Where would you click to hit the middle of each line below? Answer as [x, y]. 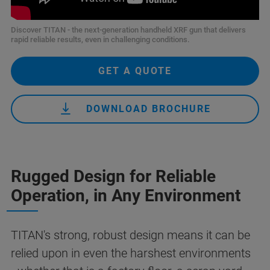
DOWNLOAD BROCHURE [148, 108]
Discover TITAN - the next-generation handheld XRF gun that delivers [128, 30]
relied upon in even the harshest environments [131, 253]
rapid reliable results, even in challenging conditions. [101, 39]
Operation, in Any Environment [126, 195]
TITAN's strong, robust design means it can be [130, 235]
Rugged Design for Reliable [113, 176]
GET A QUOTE [135, 71]
